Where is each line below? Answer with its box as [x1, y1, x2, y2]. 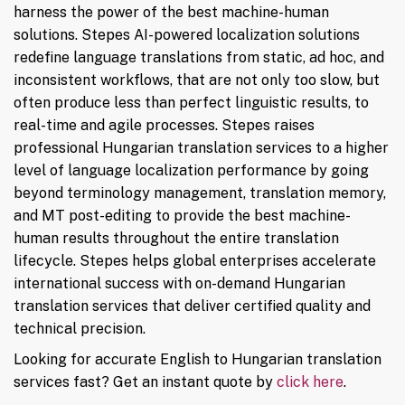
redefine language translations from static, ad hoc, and [14, 49, 384, 67]
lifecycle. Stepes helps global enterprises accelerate [14, 252, 376, 270]
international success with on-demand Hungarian [14, 275, 345, 293]
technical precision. [14, 320, 146, 338]
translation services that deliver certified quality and [14, 297, 371, 316]
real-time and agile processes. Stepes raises [14, 117, 315, 135]
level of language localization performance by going [14, 162, 369, 180]
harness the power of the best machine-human [14, 4, 329, 22]
